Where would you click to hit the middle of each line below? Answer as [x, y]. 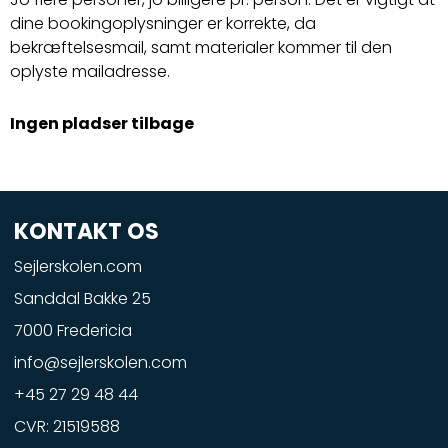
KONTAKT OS [87, 232]
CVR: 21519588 [67, 427]
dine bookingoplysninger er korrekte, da [163, 23]
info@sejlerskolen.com [101, 363]
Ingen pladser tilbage [102, 123]
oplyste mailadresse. [90, 71]
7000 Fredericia [73, 331]
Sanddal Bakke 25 [83, 299]
